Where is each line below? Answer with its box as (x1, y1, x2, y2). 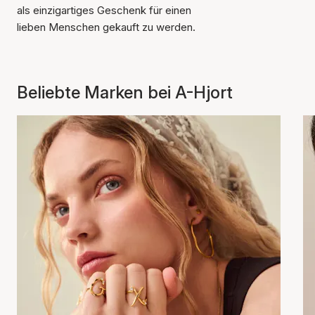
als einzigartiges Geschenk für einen (17, 4, 191, 17)
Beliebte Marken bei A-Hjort (17, 82, 233, 103)
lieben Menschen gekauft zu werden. (17, 20, 195, 34)
